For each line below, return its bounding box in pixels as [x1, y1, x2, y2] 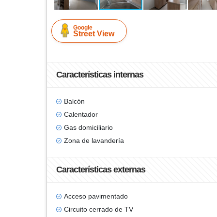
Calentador [64, 110, 98, 118]
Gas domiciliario [64, 124, 113, 131]
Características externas [56, 165, 145, 174]
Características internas [56, 70, 143, 79]
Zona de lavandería [64, 137, 124, 144]
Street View [73, 30, 114, 38]
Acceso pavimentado [64, 192, 128, 200]
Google [73, 24, 93, 31]
